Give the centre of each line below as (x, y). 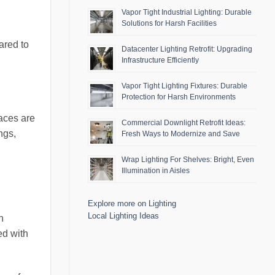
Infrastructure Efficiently (160, 60)
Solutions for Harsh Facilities (169, 24)
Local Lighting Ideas (123, 216)
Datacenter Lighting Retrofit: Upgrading (187, 49)
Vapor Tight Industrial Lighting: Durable (187, 13)
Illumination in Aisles (156, 171)
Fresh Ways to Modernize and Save (181, 134)
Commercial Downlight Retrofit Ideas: (184, 123)
